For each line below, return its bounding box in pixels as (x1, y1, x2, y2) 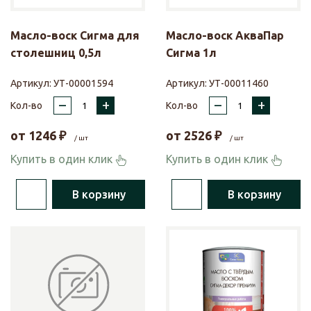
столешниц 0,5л (10, 47, 101, 60)
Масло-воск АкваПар (166, 29, 284, 42)
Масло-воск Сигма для (10, 29, 140, 42)
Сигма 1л (166, 47, 217, 60)
